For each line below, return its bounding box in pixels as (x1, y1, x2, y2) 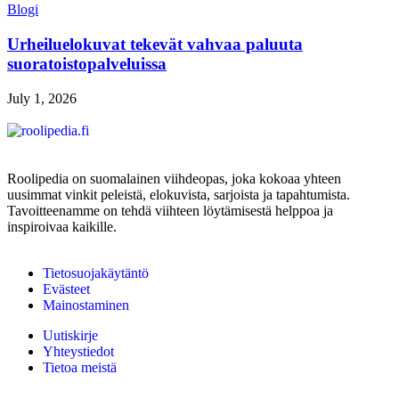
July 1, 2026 (7, 90, 77, 106)
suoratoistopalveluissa (7, 54, 167, 74)
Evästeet (43, 281, 90, 297)
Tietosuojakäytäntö (43, 265, 149, 281)
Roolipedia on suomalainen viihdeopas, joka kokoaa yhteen (7, 170, 341, 186)
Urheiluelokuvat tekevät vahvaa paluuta (7, 35, 303, 54)
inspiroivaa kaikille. (7, 218, 117, 234)
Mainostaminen (43, 297, 129, 313)
